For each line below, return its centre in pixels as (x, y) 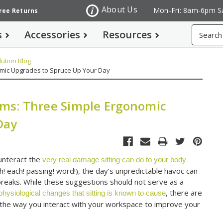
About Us (119, 10)
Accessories (53, 35)
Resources (127, 35)
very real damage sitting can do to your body (114, 160)
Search (203, 30)
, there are (184, 193)
